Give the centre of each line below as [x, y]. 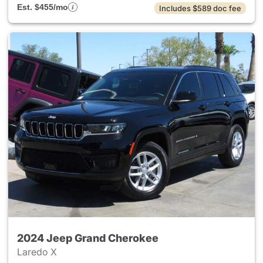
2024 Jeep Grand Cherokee [88, 238]
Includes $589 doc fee [200, 8]
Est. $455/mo [43, 7]
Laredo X [38, 252]
